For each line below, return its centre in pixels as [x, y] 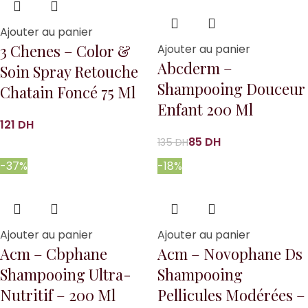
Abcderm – [195, 68]
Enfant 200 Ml [205, 109]
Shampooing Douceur [231, 89]
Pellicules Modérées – [231, 295]
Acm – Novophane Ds [230, 254]
